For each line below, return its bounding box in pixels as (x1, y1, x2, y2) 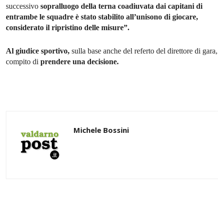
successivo (6, 2, 40, 11)
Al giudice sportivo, (6, 47, 70, 55)
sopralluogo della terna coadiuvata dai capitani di (40, 2, 202, 11)
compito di (6, 57, 40, 66)
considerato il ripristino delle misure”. (6, 23, 129, 32)
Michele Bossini (73, 125, 129, 135)
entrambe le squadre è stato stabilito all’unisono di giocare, (6, 13, 198, 21)
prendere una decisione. (40, 57, 119, 66)
